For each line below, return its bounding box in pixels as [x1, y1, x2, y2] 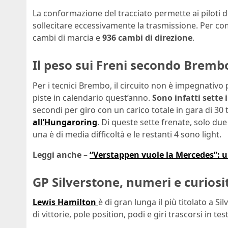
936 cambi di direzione [100, 32, 192, 44]
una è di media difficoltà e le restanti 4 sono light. [33, 128, 221, 140]
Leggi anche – [33, 149, 90, 160]
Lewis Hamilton [33, 196, 96, 208]
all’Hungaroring [33, 116, 97, 128]
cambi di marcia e [33, 32, 100, 44]
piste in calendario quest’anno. [33, 92, 152, 103]
